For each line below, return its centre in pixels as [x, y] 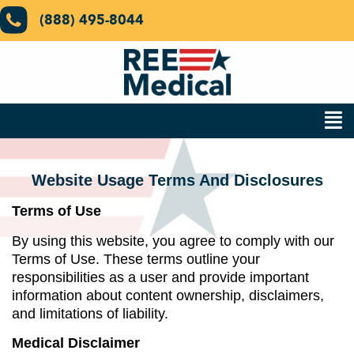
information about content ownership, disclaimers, [168, 295]
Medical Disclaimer [76, 343]
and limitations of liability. [90, 313]
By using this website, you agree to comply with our [173, 241]
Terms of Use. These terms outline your [136, 259]
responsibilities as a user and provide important [160, 277]
